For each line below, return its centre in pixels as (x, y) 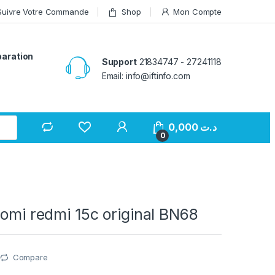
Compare (30, 258)
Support (119, 61)
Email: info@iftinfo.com (146, 76)
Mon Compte (197, 11)
